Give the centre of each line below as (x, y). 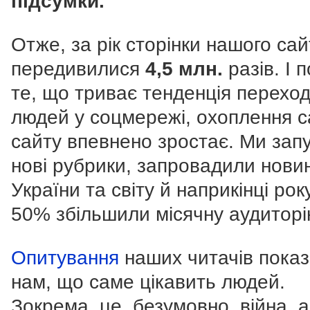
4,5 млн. (184, 69)
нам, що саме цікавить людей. (148, 282)
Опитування (65, 257)
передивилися (78, 69)
